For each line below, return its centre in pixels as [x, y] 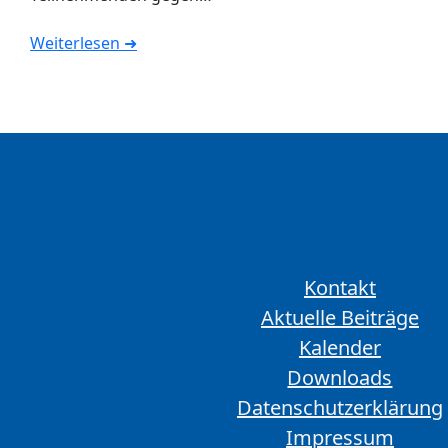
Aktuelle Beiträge [339, 318]
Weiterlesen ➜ [83, 43]
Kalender [339, 348]
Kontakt [339, 288]
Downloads [340, 378]
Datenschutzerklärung [339, 408]
